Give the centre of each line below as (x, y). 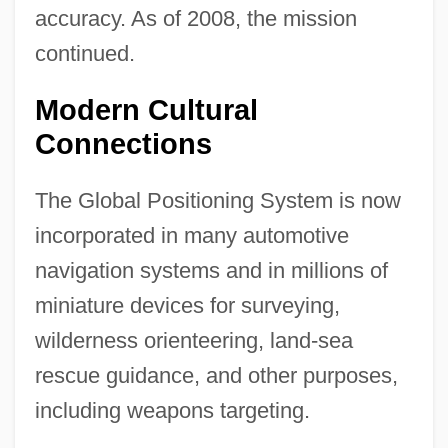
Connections (123, 144)
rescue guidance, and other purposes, (216, 376)
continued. (84, 54)
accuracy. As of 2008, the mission (195, 19)
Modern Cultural (146, 110)
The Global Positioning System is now (217, 201)
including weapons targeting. (172, 411)
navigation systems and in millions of (211, 271)
